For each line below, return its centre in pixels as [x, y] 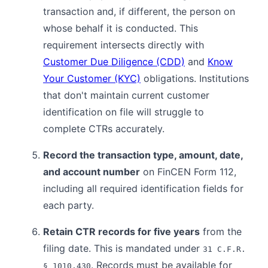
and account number [92, 171]
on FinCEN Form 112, [188, 171]
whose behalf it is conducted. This [121, 28]
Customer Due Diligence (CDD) [114, 61]
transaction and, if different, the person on [139, 11]
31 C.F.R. [224, 249]
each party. [68, 205]
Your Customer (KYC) [92, 78]
